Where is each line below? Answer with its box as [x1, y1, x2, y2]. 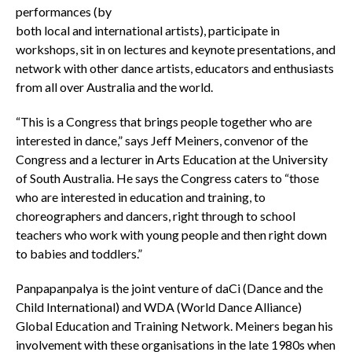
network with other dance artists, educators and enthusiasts [15, 60, 334, 75]
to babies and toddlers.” [15, 245, 142, 261]
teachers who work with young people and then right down [15, 226, 327, 242]
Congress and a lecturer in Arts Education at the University [15, 151, 328, 167]
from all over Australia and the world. [15, 79, 213, 94]
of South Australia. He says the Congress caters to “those [15, 170, 319, 185]
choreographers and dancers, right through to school [15, 207, 295, 223]
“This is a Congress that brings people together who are [15, 113, 312, 129]
